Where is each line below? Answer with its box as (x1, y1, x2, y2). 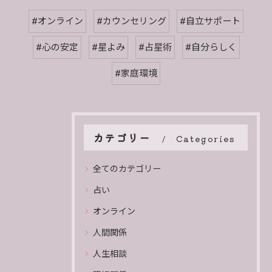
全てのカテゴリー (93, 164, 161, 174)
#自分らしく (185, 42, 237, 53)
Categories (175, 132, 236, 144)
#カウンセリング (97, 16, 166, 27)
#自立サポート (180, 16, 240, 27)
